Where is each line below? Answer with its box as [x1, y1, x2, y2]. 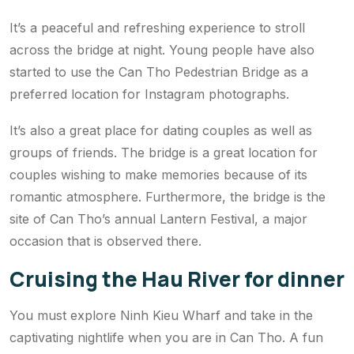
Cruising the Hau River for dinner [9, 265, 345, 294]
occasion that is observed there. [9, 233, 201, 250]
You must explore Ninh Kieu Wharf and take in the [9, 307, 313, 324]
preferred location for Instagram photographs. [9, 86, 289, 103]
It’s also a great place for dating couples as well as [9, 122, 312, 139]
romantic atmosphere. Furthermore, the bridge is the [9, 189, 326, 205]
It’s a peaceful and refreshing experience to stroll [9, 20, 305, 36]
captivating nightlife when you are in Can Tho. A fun [9, 330, 323, 346]
